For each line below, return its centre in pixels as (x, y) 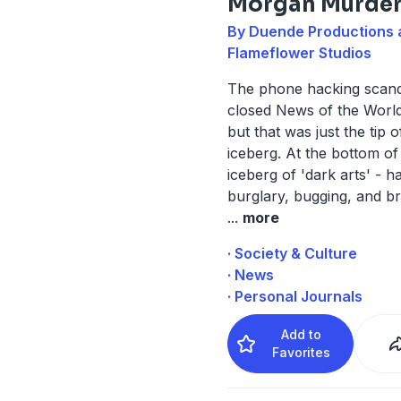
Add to (302, 334)
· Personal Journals (294, 296)
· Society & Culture (292, 253)
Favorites (302, 352)
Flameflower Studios (299, 52)
